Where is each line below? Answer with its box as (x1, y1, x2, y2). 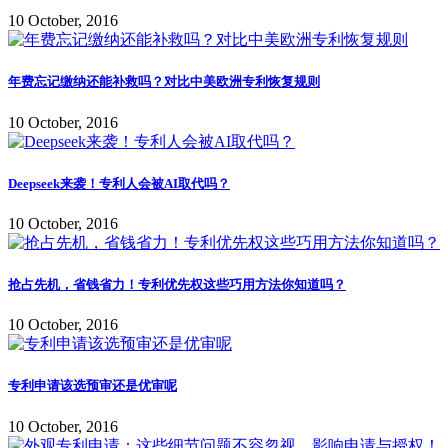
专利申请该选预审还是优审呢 (8, 378, 177, 394)
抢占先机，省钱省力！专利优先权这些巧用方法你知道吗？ (8, 277, 346, 293)
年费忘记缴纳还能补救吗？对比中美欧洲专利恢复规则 (8, 74, 320, 90)
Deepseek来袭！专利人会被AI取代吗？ (8, 175, 230, 191)
